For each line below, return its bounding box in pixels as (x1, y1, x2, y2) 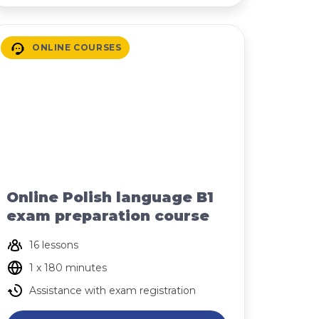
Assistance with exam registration (29, 284, 196, 297)
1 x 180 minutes (29, 261, 107, 274)
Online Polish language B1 (6, 189, 214, 206)
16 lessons (29, 239, 78, 251)
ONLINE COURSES (32, 42, 122, 53)
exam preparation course (6, 207, 209, 224)
